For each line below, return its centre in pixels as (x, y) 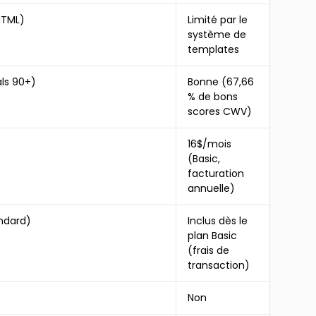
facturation (216, 174)
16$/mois (210, 144)
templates (214, 49)
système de (217, 35)
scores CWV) (220, 111)
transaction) (219, 265)
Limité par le (218, 20)
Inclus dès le (218, 221)
